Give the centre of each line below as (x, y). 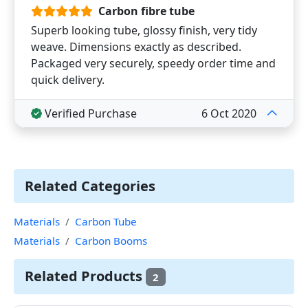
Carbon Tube (106, 221)
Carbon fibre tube (146, 11)
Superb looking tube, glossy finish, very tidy (144, 30)
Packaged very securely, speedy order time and (153, 63)
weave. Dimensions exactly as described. (136, 47)
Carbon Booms (111, 240)
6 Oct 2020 (229, 113)
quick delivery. (68, 80)
